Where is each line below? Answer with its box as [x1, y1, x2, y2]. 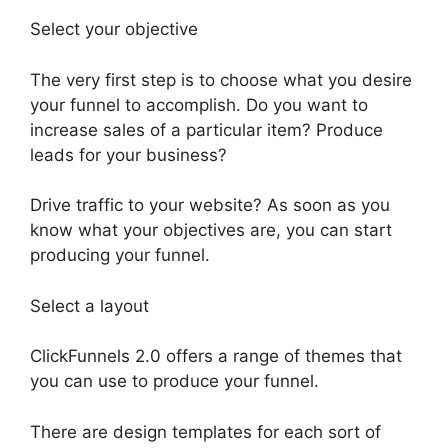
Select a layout [30, 295, 149, 316]
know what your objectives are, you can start [30, 220, 392, 241]
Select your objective [30, 19, 198, 40]
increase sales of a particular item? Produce [30, 119, 383, 140]
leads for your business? [30, 144, 227, 165]
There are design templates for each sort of [30, 421, 381, 442]
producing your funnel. [30, 245, 210, 266]
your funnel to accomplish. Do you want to [30, 94, 368, 115]
